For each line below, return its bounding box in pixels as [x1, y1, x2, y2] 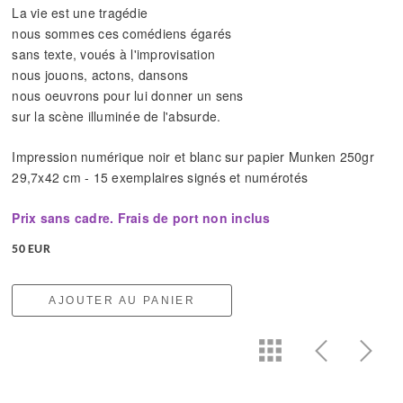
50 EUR [12, 242, 50, 256]
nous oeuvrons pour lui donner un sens [12, 85, 244, 104]
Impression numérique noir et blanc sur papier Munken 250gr [12, 147, 374, 166]
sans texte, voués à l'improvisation [12, 44, 216, 63]
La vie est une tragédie [12, 3, 148, 22]
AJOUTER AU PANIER [49, 293, 196, 307]
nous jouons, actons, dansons [12, 65, 189, 84]
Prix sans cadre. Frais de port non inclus [12, 208, 271, 227]
